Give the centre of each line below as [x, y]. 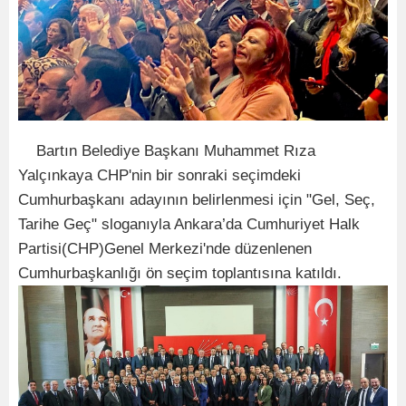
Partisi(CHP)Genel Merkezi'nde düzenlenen [165, 248]
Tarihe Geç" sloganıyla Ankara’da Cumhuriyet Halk [189, 224]
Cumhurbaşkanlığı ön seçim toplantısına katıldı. [180, 273]
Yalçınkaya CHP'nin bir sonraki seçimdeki [159, 175]
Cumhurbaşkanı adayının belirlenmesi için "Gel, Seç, [197, 199]
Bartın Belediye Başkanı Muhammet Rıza [167, 150]
